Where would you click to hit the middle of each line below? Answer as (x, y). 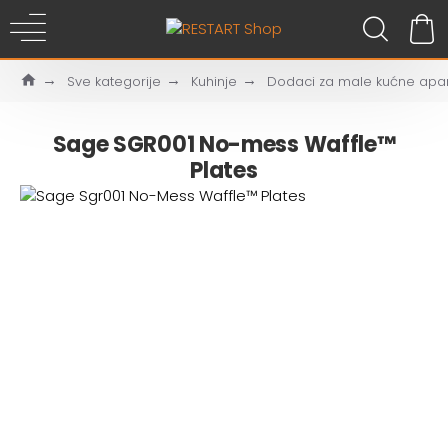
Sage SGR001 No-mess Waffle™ (224, 144)
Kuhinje (214, 81)
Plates (224, 170)
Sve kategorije (114, 81)
